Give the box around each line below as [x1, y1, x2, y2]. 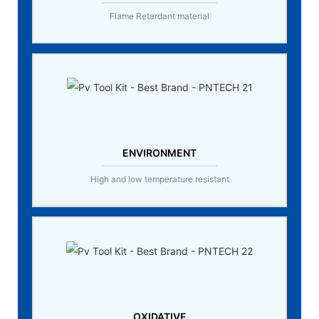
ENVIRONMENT [122, 147, 197, 159]
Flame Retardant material [110, 10, 209, 21]
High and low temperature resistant [90, 174, 229, 185]
